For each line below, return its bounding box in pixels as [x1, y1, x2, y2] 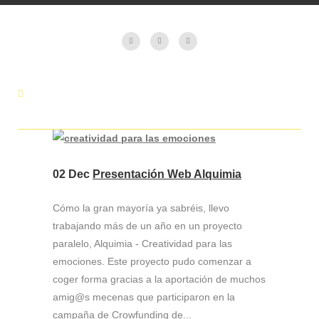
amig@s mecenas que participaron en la [53, 291, 235, 303]
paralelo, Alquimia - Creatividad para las [53, 238, 232, 249]
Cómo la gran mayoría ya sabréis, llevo [53, 202, 229, 214]
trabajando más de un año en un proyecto [53, 220, 242, 231]
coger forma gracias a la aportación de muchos [53, 273, 266, 285]
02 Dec [53, 168, 90, 180]
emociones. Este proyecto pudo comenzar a [53, 256, 251, 267]
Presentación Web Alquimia [93, 168, 241, 180]
